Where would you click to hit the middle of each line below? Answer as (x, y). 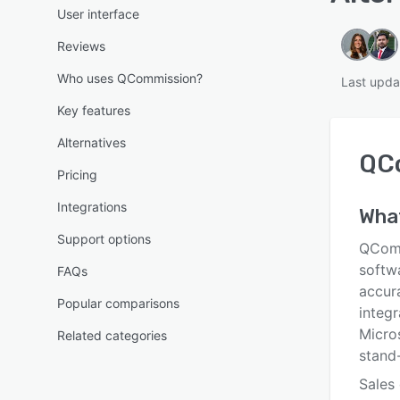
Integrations (92, 207)
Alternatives (92, 142)
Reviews (81, 46)
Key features (94, 110)
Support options (104, 239)
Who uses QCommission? (130, 78)
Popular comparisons (118, 303)
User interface (98, 14)
